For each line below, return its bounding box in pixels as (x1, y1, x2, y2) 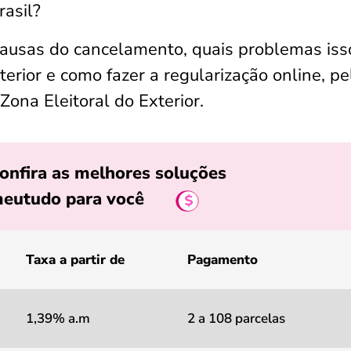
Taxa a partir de (26, 251, 125, 269)
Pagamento (187, 251, 258, 269)
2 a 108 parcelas (187, 309, 285, 327)
